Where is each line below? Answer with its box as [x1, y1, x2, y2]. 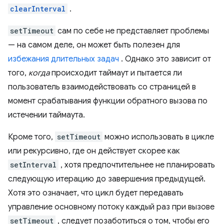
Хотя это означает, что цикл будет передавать [8, 188, 183, 198]
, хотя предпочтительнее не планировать [58, 160, 215, 170]
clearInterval [10, 4, 65, 14]
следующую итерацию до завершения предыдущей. [8, 174, 205, 184]
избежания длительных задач [8, 54, 119, 64]
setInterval [10, 160, 56, 170]
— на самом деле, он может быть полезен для [8, 40, 180, 50]
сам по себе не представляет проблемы [55, 26, 209, 36]
